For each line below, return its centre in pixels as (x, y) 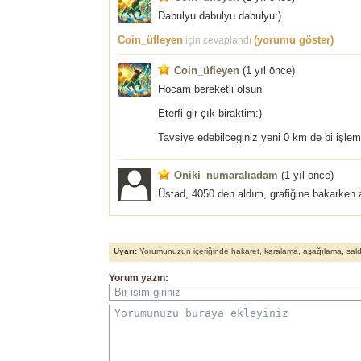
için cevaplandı (218, 40)
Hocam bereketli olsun (210, 89)
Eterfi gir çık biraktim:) (210, 113)
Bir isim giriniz (147, 292)
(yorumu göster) (294, 39)
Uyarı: (125, 251)
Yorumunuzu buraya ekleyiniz (201, 313)
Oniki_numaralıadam (226, 175)
